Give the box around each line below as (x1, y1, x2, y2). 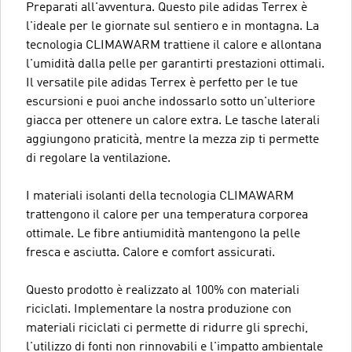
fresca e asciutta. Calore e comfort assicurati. (26, 246, 275, 259)
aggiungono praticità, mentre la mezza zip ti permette (26, 133, 319, 146)
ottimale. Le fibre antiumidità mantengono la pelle (26, 227, 300, 240)
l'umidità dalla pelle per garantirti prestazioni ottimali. (26, 57, 324, 71)
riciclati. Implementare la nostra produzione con (26, 302, 291, 316)
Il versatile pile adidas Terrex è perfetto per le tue (26, 76, 298, 90)
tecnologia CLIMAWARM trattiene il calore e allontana (26, 38, 321, 52)
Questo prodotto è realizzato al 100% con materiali (26, 284, 299, 297)
